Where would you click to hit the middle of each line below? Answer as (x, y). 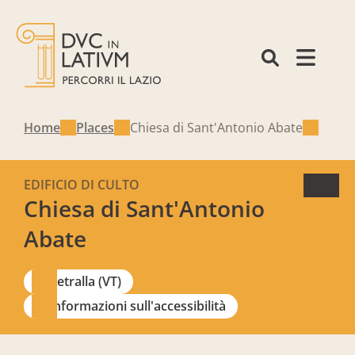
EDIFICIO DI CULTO (82, 185)
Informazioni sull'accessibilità (137, 306)
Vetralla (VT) (85, 281)
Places (95, 128)
